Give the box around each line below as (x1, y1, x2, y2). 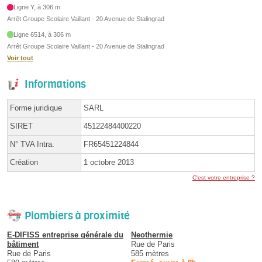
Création (10, 157, 38, 167)
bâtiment (7, 239, 39, 249)
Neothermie (131, 230, 173, 239)
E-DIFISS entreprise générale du (7, 230, 123, 239)
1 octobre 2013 (84, 157, 134, 167)
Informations (25, 77, 86, 91)
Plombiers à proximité (25, 208, 130, 223)
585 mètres (131, 249, 169, 258)
